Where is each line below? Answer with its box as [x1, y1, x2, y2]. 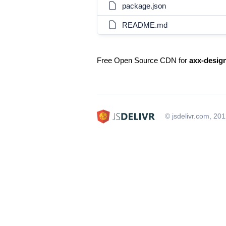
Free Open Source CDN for [97, 56, 189, 65]
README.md [122, 21, 167, 29]
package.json [122, 2, 166, 10]
